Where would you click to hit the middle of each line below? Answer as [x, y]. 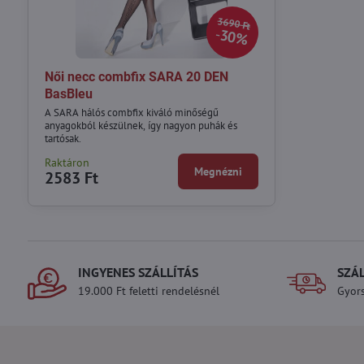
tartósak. [63, 138]
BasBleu [68, 94]
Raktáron [67, 162]
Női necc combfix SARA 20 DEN [136, 77]
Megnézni [219, 171]
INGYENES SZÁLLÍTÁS [138, 272]
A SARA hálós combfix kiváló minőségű [131, 112]
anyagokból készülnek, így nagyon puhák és [141, 125]
